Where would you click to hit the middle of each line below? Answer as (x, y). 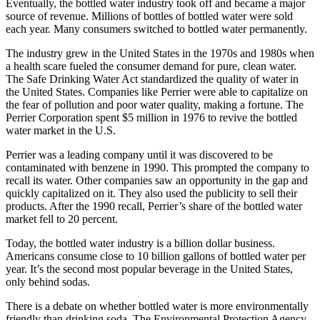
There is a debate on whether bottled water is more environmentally (157, 306)
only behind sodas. (48, 282)
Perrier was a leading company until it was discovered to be (139, 155)
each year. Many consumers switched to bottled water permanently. (156, 29)
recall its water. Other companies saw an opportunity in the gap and (157, 181)
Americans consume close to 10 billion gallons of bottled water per (156, 256)
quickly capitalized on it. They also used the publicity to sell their (151, 194)
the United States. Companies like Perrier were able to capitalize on (157, 92)
